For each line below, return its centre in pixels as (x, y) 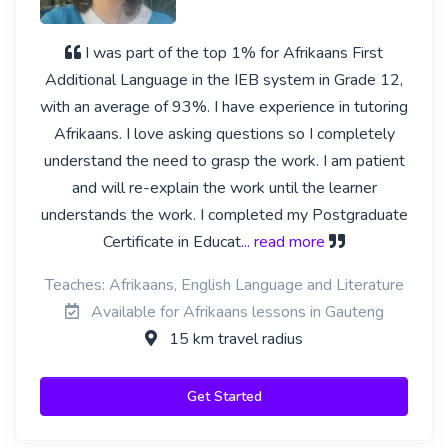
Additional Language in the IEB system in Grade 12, (224, 80)
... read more (283, 242)
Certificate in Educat (172, 242)
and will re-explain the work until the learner (224, 188)
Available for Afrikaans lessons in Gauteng (235, 312)
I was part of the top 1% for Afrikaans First (234, 53)
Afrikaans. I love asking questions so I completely (224, 134)
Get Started (224, 396)
